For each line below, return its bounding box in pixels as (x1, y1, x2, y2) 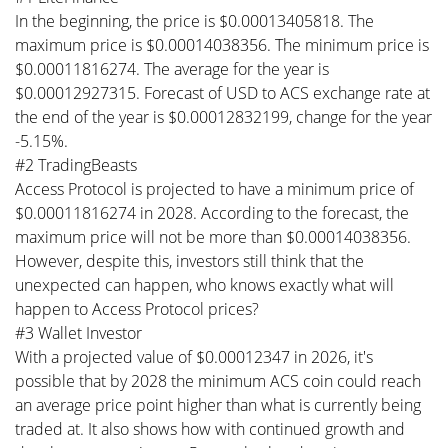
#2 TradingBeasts (15, 153, 137, 176)
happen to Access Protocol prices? (15, 297, 259, 320)
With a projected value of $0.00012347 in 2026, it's (15, 345, 373, 368)
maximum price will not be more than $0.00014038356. (15, 225, 411, 248)
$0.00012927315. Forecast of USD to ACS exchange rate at (15, 81, 430, 104)
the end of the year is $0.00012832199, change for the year (15, 105, 432, 128)
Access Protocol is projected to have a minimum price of (15, 177, 414, 200)
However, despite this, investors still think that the (15, 249, 364, 272)
